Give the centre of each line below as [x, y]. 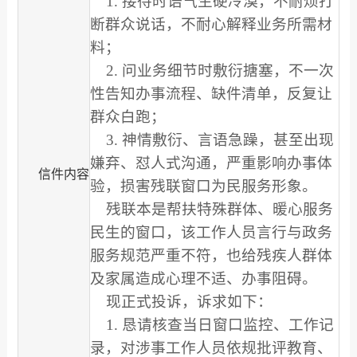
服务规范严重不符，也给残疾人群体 [211, 255]
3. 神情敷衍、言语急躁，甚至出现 [220, 139]
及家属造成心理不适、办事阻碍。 [203, 278]
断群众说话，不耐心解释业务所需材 [211, 24]
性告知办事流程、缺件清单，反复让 [211, 93]
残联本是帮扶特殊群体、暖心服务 [219, 209]
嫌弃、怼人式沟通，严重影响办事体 [211, 163]
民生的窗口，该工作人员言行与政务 [211, 232]
